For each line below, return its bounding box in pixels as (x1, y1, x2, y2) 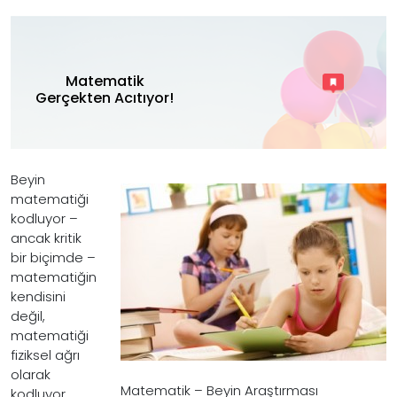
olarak (11, 365, 51, 384)
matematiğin (11, 268, 97, 286)
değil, (11, 307, 45, 325)
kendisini (11, 287, 66, 306)
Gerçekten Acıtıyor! (35, 87, 174, 108)
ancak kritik (11, 229, 82, 247)
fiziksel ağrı (11, 346, 80, 364)
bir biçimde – (11, 248, 96, 267)
